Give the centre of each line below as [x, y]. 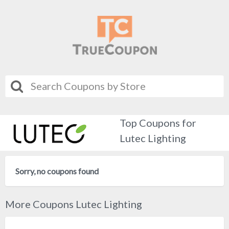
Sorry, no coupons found [57, 171]
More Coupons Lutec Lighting [74, 204]
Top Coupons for [158, 123]
